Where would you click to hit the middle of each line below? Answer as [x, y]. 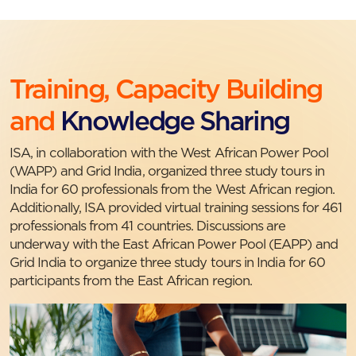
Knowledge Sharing [172, 122]
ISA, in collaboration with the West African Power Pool [169, 153]
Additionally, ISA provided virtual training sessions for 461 [176, 208]
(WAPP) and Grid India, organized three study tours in [167, 171]
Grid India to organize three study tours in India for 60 [168, 263]
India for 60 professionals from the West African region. [172, 190]
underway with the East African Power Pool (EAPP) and [174, 244]
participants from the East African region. [133, 281]
